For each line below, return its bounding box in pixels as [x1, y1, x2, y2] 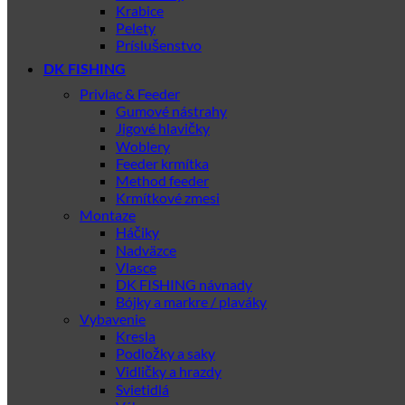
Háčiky [116, 223, 159, 240]
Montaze [80, 206, 136, 223]
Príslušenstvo [116, 36, 202, 53]
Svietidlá [116, 381, 169, 398]
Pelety [116, 19, 155, 36]
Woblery [116, 137, 170, 155]
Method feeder [116, 172, 209, 189]
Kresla [116, 327, 155, 344]
